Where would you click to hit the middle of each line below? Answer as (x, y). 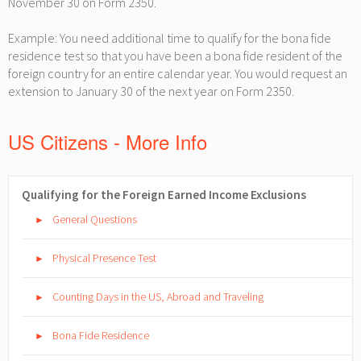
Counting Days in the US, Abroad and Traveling (158, 297)
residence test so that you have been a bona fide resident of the (175, 56)
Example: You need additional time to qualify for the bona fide (170, 38)
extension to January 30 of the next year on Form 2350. (151, 91)
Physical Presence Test (104, 258)
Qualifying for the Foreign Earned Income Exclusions (164, 195)
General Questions (95, 219)
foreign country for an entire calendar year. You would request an (178, 73)
